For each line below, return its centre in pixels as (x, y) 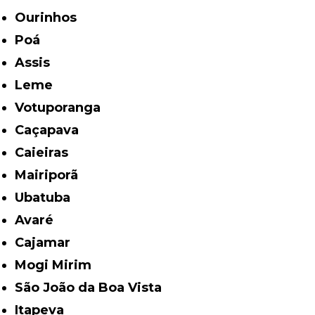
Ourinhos (52, 17)
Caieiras (46, 152)
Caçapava (52, 130)
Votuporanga (62, 107)
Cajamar (47, 242)
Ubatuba (47, 197)
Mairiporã (53, 175)
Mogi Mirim (59, 265)
